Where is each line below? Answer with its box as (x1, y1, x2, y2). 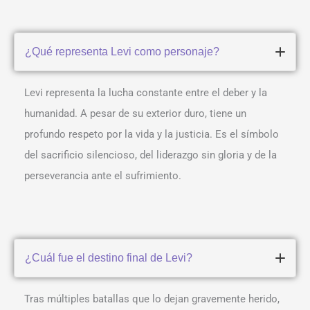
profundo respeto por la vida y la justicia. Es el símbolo (24, 128, 279, 141)
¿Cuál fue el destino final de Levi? (25, 252, 192, 264)
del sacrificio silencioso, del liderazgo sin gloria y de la (24, 149, 277, 162)
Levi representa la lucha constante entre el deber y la (24, 86, 267, 100)
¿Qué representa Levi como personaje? (25, 46, 219, 58)
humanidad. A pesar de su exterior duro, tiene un (24, 107, 246, 120)
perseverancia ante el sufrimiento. (24, 170, 181, 183)
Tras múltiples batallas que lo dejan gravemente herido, (24, 293, 280, 306)
